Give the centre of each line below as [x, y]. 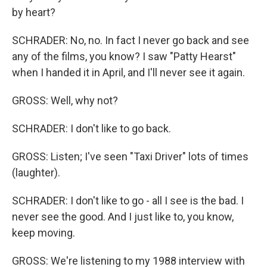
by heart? [34, 12]
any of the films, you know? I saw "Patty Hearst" [124, 56]
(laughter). [36, 173]
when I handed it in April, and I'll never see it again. [128, 72]
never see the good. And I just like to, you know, [123, 217]
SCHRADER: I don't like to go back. [91, 128]
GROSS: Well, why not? [65, 100]
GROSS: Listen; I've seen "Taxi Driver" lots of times [130, 156]
